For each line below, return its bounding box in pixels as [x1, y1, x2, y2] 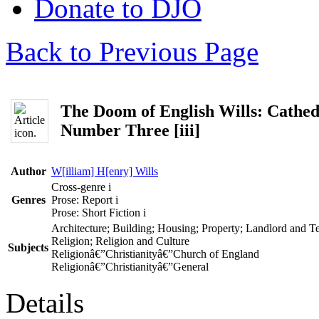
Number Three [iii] [61, 120, 200, 140]
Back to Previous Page [6, 36, 258, 67]
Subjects [8, 241, 48, 253]
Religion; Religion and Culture [51, 235, 189, 247]
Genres [11, 194, 46, 206]
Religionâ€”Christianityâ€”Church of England [51, 248, 259, 260]
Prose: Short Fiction [51, 206, 143, 219]
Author [10, 165, 46, 177]
